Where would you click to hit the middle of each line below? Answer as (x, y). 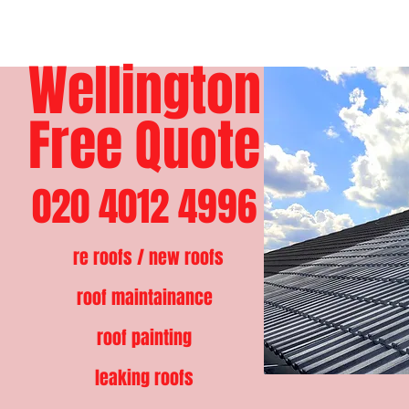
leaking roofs (144, 378)
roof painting (144, 338)
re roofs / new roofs (148, 257)
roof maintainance (144, 298)
